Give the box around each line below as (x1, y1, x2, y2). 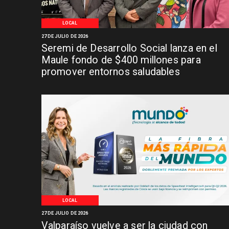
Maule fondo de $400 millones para (41, 54, 201, 66)
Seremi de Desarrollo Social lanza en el (41, 42, 217, 54)
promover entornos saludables (41, 65, 180, 78)
